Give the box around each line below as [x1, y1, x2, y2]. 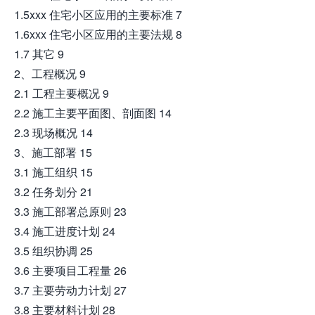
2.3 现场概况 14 [14, 124, 93, 141]
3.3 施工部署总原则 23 [14, 203, 127, 219]
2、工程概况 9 [14, 65, 86, 82]
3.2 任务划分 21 [14, 184, 93, 200]
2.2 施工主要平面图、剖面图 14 [14, 105, 172, 121]
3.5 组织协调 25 [14, 243, 93, 259]
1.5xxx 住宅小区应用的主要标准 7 [14, 6, 182, 22]
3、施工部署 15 [14, 144, 92, 160]
